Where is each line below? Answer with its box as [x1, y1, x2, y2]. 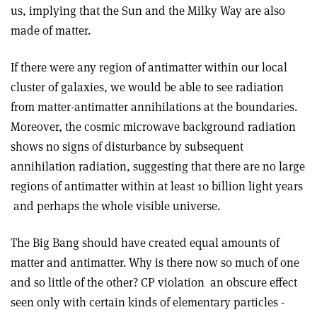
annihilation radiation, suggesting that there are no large [11, 158, 305, 174]
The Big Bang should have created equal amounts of [11, 235, 279, 250]
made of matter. [11, 23, 91, 38]
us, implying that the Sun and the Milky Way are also [11, 3, 285, 18]
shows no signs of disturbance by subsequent [11, 139, 243, 154]
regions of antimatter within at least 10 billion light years [11, 178, 303, 194]
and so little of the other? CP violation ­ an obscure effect [11, 275, 297, 290]
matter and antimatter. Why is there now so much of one [11, 255, 299, 270]
